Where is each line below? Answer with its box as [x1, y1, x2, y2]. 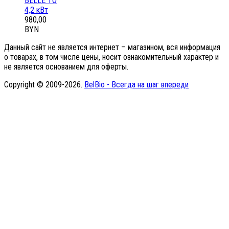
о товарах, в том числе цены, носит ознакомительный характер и [4, 52, 219, 62]
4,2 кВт [25, 5, 48, 15]
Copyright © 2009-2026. [4, 80, 84, 90]
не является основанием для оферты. [4, 62, 128, 72]
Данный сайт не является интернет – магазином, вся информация [4, 42, 220, 53]
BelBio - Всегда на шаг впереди [84, 80, 189, 90]
